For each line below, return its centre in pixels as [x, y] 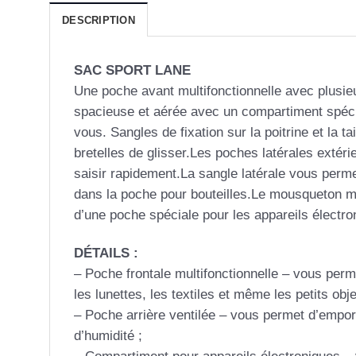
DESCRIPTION [99, 21]
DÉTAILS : [106, 253]
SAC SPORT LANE [132, 71]
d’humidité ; [108, 335]
